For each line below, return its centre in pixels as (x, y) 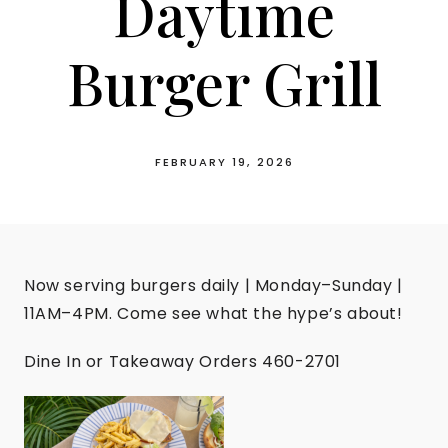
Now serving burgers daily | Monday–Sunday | (213, 285)
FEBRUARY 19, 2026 (224, 161)
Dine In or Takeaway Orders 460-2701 (182, 361)
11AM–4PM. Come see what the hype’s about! (213, 313)
